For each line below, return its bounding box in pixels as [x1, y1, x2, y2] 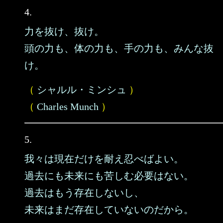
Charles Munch [37, 101, 99, 112]
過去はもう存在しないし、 [24, 187, 144, 198]
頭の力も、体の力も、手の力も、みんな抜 [24, 43, 214, 54]
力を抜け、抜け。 [24, 26, 104, 37]
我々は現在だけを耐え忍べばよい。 [24, 153, 184, 164]
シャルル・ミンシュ [37, 84, 126, 95]
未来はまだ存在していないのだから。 [24, 204, 194, 215]
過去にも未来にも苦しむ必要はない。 [24, 170, 194, 181]
